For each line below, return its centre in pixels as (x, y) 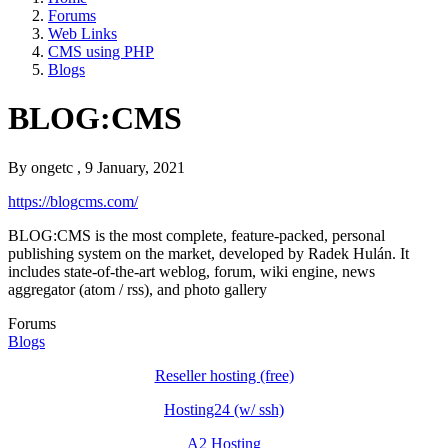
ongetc (52, 167)
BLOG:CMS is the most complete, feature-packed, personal (196, 235)
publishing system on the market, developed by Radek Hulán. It (208, 253)
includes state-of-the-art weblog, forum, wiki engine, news (191, 271)
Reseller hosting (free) (224, 375)
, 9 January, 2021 (131, 167)
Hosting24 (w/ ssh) (224, 409)
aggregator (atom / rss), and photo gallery (137, 289)
